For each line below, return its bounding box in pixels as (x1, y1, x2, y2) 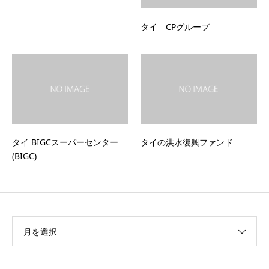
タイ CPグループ (141, 20, 210, 32)
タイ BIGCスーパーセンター (12, 136, 118, 148)
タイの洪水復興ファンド (141, 136, 233, 148)
